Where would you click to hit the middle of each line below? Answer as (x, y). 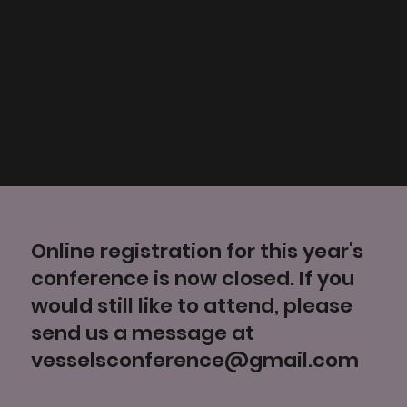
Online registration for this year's (197, 252)
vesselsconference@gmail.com (194, 361)
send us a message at (142, 333)
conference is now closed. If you (192, 279)
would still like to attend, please (191, 306)
